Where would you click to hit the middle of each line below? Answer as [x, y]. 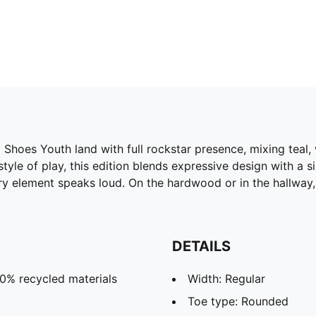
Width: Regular [226, 278]
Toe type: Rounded [238, 301]
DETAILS [201, 246]
